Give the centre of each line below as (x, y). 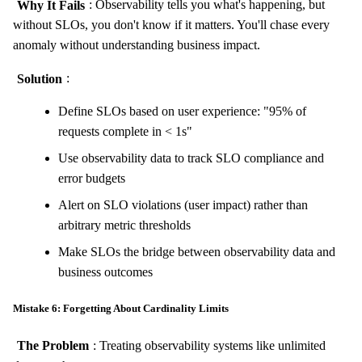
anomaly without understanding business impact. (137, 45)
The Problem (53, 345)
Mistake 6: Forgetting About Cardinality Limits (121, 309)
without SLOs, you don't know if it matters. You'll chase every (171, 25)
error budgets (92, 179)
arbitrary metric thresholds (124, 225)
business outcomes (105, 272)
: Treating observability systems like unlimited (209, 345)
